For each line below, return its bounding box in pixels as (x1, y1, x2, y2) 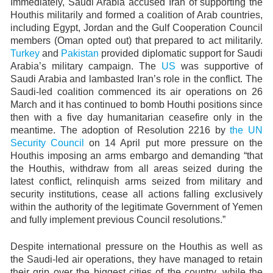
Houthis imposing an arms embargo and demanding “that (10, 151, 263, 161)
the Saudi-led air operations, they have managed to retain (10, 254, 263, 264)
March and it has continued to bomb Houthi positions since (10, 99, 263, 110)
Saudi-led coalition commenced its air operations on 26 (10, 87, 263, 97)
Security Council (10, 138, 85, 148)
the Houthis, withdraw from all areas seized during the (10, 163, 263, 174)
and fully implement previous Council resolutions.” (10, 214, 225, 225)
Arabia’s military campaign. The (10, 61, 161, 71)
